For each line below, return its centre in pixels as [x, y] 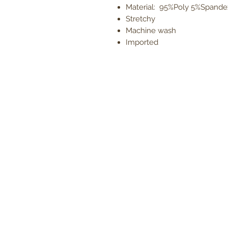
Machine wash [151, 30]
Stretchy [140, 19]
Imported [143, 42]
